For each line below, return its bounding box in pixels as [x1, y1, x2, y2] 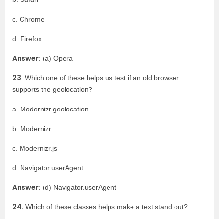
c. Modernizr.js [12, 144, 57, 152]
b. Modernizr [12, 125, 51, 132]
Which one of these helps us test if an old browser [23, 74, 179, 82]
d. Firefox [12, 35, 42, 43]
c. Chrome [12, 15, 44, 23]
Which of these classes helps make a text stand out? [23, 203, 188, 211]
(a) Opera [41, 54, 73, 62]
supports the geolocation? [12, 86, 92, 93]
